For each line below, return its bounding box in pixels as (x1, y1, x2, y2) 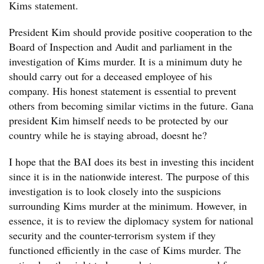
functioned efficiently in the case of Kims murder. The (9, 243, 241, 257)
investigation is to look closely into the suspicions (9, 184, 221, 198)
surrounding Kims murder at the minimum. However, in (9, 199, 247, 213)
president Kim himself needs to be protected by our (9, 113, 228, 127)
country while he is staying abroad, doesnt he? (9, 128, 207, 142)
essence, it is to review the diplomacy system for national (9, 213, 253, 227)
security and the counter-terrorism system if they (9, 228, 216, 242)
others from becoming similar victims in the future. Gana (9, 98, 253, 113)
